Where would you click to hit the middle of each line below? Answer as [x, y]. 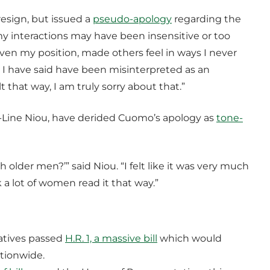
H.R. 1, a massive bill [111, 239]
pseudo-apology [132, 19]
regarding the [206, 19]
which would [190, 239]
